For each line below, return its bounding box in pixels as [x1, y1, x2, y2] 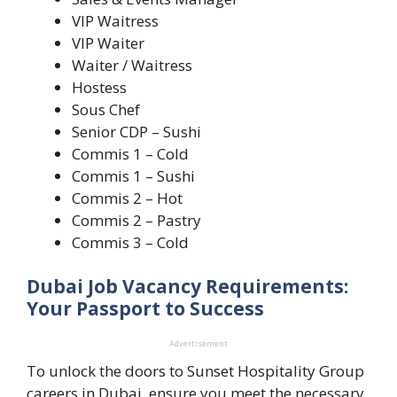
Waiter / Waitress [72, 54, 192, 75]
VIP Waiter [72, 32, 144, 53]
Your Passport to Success [27, 296, 264, 322]
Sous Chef [72, 98, 140, 120]
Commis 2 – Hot [72, 187, 183, 208]
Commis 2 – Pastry [72, 209, 201, 230]
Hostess [72, 76, 127, 97]
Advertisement [169, 338, 228, 350]
